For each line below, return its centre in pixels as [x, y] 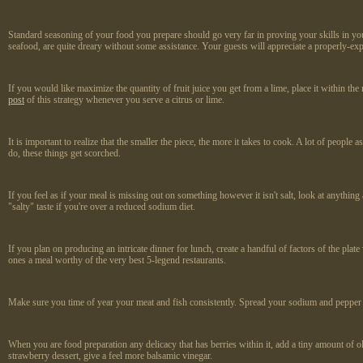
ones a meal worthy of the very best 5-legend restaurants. [117, 261]
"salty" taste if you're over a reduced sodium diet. [102, 207]
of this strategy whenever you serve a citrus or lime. [124, 100]
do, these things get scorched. [64, 154]
